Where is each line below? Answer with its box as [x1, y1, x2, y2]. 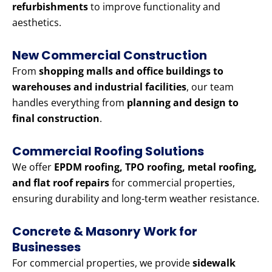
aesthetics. [12, 16, 61, 30]
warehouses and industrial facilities [12, 80, 186, 94]
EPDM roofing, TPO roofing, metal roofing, [54, 160, 257, 174]
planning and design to [127, 96, 239, 110]
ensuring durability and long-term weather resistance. [12, 192, 259, 206]
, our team [186, 80, 234, 94]
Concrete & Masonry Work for [12, 223, 197, 240]
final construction [12, 112, 100, 126]
